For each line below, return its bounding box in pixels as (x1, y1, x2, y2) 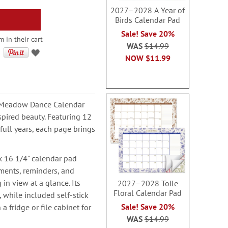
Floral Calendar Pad (113, 187, 182, 198)
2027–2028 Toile (117, 178, 178, 188)
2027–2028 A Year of (110, 5, 185, 15)
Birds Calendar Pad (115, 15, 181, 25)
